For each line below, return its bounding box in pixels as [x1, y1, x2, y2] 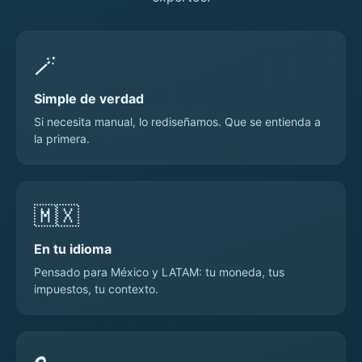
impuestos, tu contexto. [34, 282, 158, 297]
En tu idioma [34, 241, 112, 258]
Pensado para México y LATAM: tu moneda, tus [34, 265, 284, 280]
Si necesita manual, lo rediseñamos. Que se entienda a [34, 115, 321, 129]
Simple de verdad [34, 90, 144, 107]
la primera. [34, 132, 90, 146]
